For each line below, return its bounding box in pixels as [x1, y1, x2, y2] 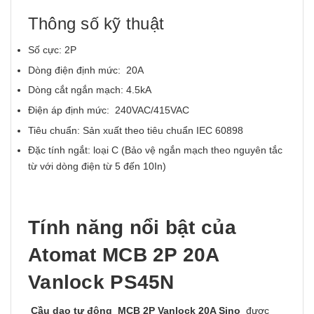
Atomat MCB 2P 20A [28, 244, 219, 266]
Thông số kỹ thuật [28, 14, 170, 34]
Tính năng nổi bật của [28, 217, 236, 239]
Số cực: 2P [28, 44, 76, 56]
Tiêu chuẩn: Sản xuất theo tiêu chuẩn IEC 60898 [28, 124, 243, 136]
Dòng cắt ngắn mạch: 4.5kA [28, 84, 151, 96]
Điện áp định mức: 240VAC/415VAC [28, 104, 189, 116]
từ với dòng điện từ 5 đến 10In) [28, 161, 166, 172]
